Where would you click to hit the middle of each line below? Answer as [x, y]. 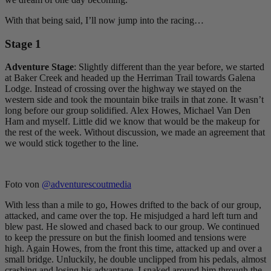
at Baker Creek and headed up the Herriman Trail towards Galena [130, 78]
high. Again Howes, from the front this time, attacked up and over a [133, 249]
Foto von [23, 184]
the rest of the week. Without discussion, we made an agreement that [135, 132]
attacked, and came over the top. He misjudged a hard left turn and [131, 216]
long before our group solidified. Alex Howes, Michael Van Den [128, 111]
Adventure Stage [39, 67]
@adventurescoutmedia [87, 184]
